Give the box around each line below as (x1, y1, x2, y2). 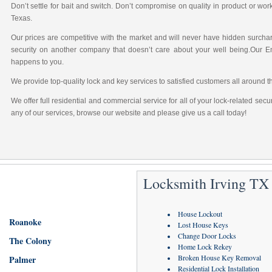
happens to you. (10, 58, 64, 66)
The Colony (8, 234, 52, 247)
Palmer (8, 253, 36, 266)
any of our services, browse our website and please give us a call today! (10, 109, 246, 117)
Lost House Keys (177, 220, 228, 229)
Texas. (10, 14, 32, 22)
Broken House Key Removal (177, 253, 261, 262)
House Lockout (177, 209, 222, 219)
